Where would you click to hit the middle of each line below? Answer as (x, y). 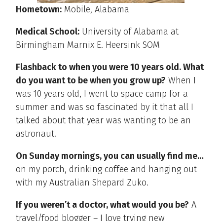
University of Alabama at (129, 31)
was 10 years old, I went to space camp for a (102, 93)
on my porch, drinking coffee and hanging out (106, 169)
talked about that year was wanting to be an (103, 120)
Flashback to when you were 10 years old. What (110, 67)
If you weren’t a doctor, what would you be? (102, 204)
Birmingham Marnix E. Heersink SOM (88, 45)
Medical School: (48, 31)
